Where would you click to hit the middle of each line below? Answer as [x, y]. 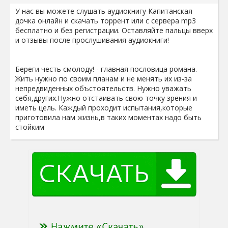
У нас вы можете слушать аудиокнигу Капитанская [104, 11]
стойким [30, 127]
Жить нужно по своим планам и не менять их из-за [104, 79]
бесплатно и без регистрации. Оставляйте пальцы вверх [114, 30]
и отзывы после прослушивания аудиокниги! [92, 40]
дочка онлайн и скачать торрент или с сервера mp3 [106, 21]
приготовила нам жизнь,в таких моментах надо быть [108, 117]
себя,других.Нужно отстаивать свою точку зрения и [106, 98]
